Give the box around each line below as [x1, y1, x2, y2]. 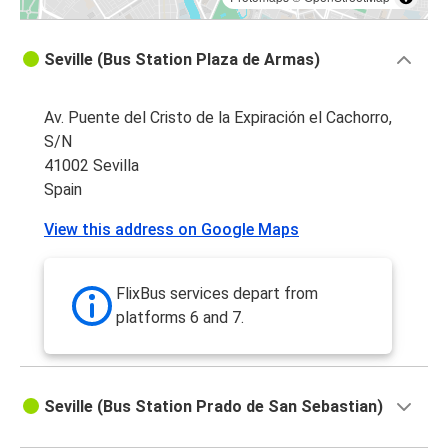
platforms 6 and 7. [116, 308, 244, 328]
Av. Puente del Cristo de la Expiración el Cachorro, [44, 108, 392, 128]
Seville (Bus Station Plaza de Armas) [44, 50, 320, 70]
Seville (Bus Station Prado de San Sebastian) [44, 397, 383, 417]
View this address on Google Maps [44, 220, 299, 240]
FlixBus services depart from [116, 284, 318, 304]
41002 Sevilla [44, 156, 139, 176]
